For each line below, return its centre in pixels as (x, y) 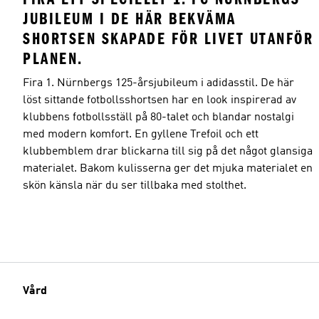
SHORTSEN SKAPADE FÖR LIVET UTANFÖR (168, 38)
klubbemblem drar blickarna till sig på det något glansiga (168, 151)
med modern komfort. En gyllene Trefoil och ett (141, 134)
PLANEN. (53, 58)
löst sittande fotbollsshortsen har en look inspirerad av (159, 100)
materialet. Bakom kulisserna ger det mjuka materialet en (168, 168)
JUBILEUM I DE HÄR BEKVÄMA (130, 19)
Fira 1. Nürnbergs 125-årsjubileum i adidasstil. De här (158, 83)
